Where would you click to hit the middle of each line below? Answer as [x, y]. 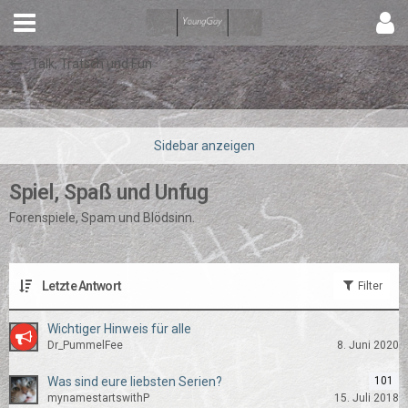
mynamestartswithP [98, 398]
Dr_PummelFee [85, 345]
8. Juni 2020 [368, 345]
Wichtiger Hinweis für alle [119, 329]
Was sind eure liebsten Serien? [135, 382]
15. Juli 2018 [367, 398]
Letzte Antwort [82, 286]
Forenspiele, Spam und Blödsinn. [102, 218]
